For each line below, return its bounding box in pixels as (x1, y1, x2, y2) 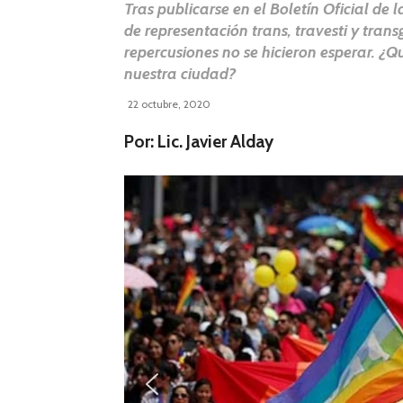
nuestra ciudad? (124, 64, 237, 85)
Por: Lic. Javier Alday (124, 131, 273, 153)
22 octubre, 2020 (128, 97, 210, 112)
